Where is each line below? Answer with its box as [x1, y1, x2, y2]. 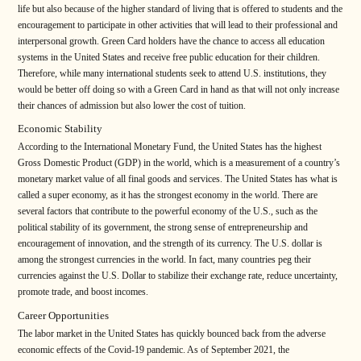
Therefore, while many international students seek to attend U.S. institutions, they [18, 67, 326, 79]
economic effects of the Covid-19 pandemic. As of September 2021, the [18, 344, 289, 356]
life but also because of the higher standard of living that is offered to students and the [18, 2, 342, 15]
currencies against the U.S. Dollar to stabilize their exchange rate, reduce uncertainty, [18, 270, 338, 282]
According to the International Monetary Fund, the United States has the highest [18, 141, 322, 153]
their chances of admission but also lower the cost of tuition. [18, 99, 246, 111]
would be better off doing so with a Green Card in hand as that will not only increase [18, 83, 339, 95]
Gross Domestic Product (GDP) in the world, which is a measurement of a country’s [18, 157, 340, 169]
